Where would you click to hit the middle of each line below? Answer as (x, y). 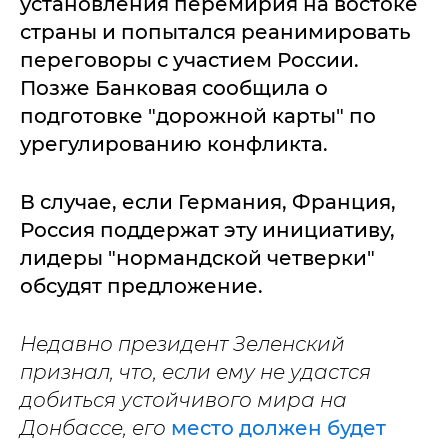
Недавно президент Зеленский (182, 344)
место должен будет (278, 428)
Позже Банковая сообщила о (174, 88)
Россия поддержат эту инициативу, (207, 230)
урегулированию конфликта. (174, 144)
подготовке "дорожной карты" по (198, 116)
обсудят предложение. (141, 286)
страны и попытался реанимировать (215, 32)
